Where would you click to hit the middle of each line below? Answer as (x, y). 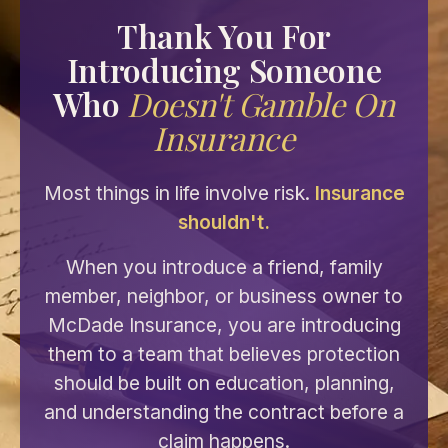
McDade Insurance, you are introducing (224, 325)
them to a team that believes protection (224, 354)
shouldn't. (224, 222)
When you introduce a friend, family (224, 267)
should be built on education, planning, (224, 383)
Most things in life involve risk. (179, 193)
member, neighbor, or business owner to (224, 296)
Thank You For (224, 35)
